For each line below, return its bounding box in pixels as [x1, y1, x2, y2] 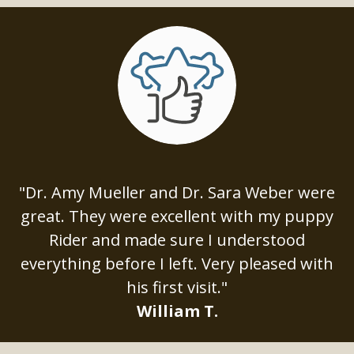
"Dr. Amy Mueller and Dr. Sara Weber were [19, 182, 335, 204]
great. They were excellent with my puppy [21, 205, 333, 228]
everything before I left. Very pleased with [21, 253, 333, 275]
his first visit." [126, 277, 228, 299]
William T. [136, 300, 218, 322]
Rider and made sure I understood [49, 229, 305, 251]
